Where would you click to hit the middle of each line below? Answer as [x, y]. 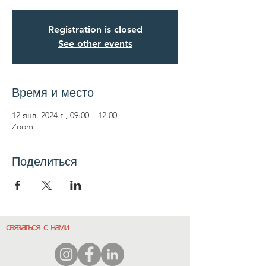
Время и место [53, 93]
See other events [95, 44]
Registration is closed [95, 29]
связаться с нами [37, 226]
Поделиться [45, 161]
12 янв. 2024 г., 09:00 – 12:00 [64, 115]
